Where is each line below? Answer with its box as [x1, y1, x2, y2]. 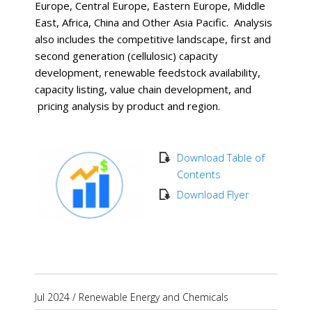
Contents [176, 166, 221, 181]
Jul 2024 [35, 290, 70, 304]
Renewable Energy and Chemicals [79, 290, 228, 304]
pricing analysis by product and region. [35, 98, 220, 113]
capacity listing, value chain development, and [35, 81, 251, 96]
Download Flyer [176, 187, 249, 201]
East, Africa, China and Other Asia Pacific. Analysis [35, 15, 272, 29]
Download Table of [176, 150, 265, 164]
